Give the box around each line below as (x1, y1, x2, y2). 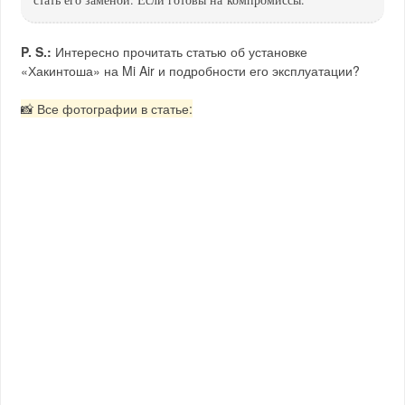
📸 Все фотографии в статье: (21, 99, 193, 118)
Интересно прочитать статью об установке (52, 42, 308, 61)
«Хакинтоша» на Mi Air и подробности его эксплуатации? (21, 61, 361, 80)
